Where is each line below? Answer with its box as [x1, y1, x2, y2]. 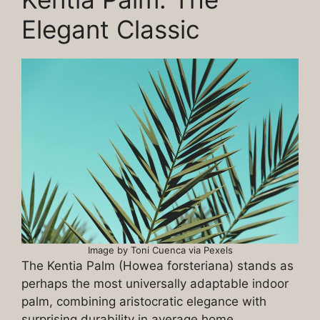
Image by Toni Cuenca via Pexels [87, 244, 233, 256]
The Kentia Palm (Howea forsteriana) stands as [21, 258, 294, 273]
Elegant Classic [21, 14, 200, 45]
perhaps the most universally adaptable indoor [21, 276, 289, 291]
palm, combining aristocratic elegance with [21, 294, 266, 309]
